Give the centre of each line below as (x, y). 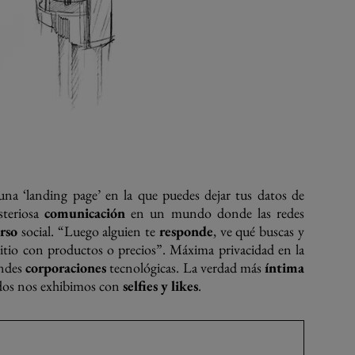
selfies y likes (160, 286)
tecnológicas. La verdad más (186, 267)
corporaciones (66, 267)
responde (186, 231)
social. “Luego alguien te (88, 231)
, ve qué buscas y (259, 231)
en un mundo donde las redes (215, 213)
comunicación (85, 213)
